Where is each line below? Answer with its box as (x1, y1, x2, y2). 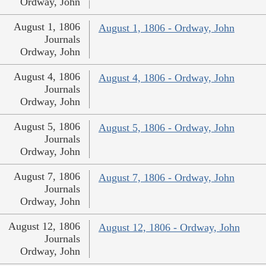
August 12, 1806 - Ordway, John (98, 221, 240, 234)
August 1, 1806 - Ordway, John (98, 22, 235, 34)
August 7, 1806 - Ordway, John (98, 172, 235, 184)
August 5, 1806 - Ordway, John (98, 122, 235, 134)
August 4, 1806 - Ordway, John (98, 72, 235, 84)
